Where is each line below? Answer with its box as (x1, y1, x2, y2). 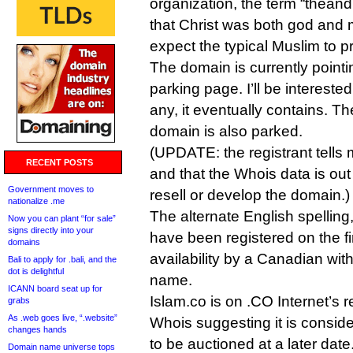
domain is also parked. (150, 123, 303, 139)
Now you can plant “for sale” (8, 214, 116, 223)
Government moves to (8, 184, 94, 194)
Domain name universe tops (8, 342, 115, 351)
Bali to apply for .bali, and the (8, 255, 117, 264)
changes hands (8, 325, 67, 334)
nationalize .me (8, 196, 65, 206)
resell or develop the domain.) (150, 187, 350, 203)
